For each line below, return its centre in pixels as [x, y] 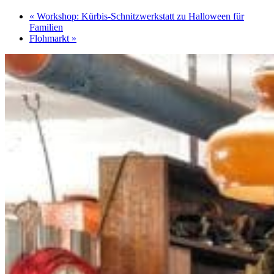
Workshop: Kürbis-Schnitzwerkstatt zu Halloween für [139, 17]
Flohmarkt [50, 39]
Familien [46, 28]
